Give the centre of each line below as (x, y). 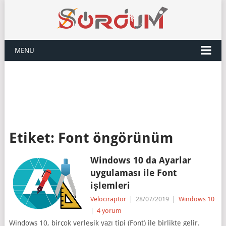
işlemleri (110, 185)
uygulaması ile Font (133, 173)
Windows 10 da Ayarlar (140, 160)
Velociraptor (108, 199)
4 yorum (109, 211)
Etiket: (33, 138)
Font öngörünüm (115, 138)
